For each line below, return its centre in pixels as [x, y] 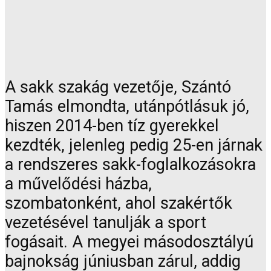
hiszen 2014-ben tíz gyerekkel [112, 126]
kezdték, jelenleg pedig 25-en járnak [134, 145]
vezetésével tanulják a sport [106, 223]
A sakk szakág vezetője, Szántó [118, 87]
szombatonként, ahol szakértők [119, 204]
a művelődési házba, [78, 184]
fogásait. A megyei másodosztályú [129, 242]
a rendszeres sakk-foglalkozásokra [130, 165]
